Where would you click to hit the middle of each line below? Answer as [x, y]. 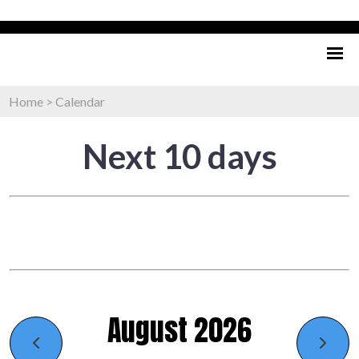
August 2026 [179, 330]
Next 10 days [179, 156]
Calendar [80, 101]
